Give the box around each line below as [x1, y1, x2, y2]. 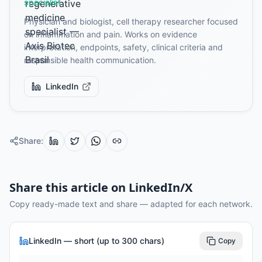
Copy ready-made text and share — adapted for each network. [9, 198, 253, 209]
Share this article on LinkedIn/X [9, 179, 192, 195]
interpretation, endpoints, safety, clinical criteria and [24, 42, 223, 52]
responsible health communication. [24, 54, 156, 65]
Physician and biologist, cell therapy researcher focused [24, 16, 238, 26]
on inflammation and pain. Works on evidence [24, 29, 197, 39]
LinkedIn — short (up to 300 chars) [29, 235, 164, 246]
